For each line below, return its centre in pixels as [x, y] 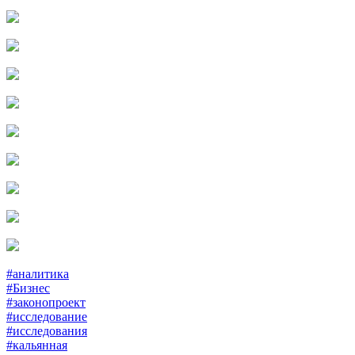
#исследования [47, 330]
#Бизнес [28, 288]
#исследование [47, 316]
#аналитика [38, 273]
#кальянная [37, 345]
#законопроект [46, 302]
